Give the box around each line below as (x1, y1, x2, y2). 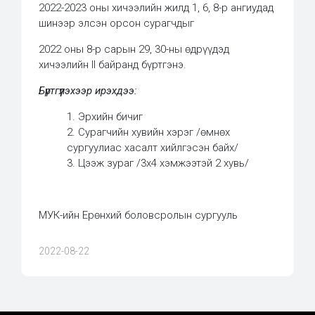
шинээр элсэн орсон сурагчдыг (39, 17, 194, 30)
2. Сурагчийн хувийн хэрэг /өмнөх (67, 126, 230, 139)
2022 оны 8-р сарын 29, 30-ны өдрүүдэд (39, 43, 229, 56)
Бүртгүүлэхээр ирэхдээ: (39, 84, 137, 97)
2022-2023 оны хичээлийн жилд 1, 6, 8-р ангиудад (39, 1, 274, 14)
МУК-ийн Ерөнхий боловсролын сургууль (39, 209, 238, 221)
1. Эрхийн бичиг (67, 110, 143, 123)
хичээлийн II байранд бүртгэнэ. (39, 58, 186, 71)
